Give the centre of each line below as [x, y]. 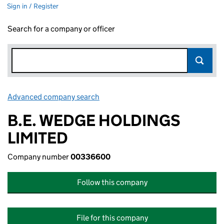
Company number [39, 157]
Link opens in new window [145, 97]
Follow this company [112, 182]
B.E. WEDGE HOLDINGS [94, 120]
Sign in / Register [33, 6]
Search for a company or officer [61, 29]
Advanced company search [53, 97]
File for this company [112, 218]
